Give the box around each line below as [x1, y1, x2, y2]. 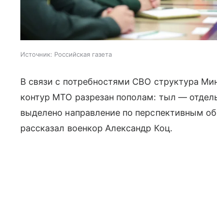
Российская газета [54, 50, 112, 58]
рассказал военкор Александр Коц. [20, 123, 172, 133]
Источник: [20, 50, 52, 58]
